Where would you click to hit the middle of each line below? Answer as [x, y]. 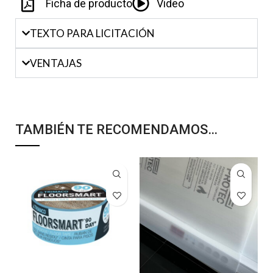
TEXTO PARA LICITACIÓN [92, 33]
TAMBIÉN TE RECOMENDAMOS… [116, 129]
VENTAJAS [56, 63]
